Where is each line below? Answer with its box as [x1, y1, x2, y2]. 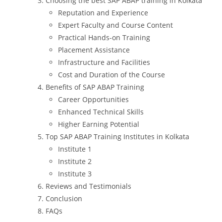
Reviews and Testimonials [46, 181, 131, 191]
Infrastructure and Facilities [58, 57, 150, 67]
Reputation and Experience [58, 8, 148, 17]
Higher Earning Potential [58, 119, 139, 129]
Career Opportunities [58, 95, 129, 104]
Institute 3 [58, 169, 92, 178]
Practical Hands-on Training [58, 33, 150, 42]
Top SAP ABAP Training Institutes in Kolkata [46, 132, 189, 141]
